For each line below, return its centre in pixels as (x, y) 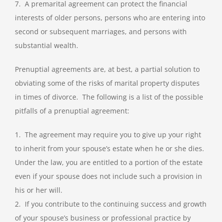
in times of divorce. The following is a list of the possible (109, 97)
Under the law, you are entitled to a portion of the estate (109, 163)
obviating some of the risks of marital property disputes (107, 83)
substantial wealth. (46, 46)
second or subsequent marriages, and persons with (101, 32)
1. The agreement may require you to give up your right (108, 135)
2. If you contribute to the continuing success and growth (111, 204)
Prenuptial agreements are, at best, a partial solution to (107, 69)
